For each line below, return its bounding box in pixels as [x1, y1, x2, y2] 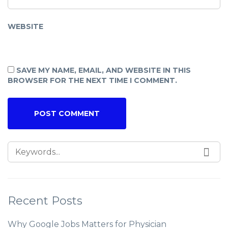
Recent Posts [8, 194, 82, 208]
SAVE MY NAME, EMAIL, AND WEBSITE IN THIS [16, 66, 191, 75]
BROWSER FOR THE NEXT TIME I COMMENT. [8, 76, 177, 85]
